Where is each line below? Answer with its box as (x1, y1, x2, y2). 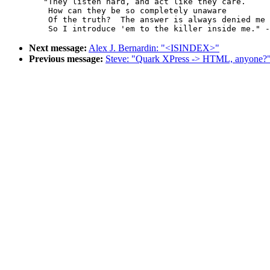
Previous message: (29, 54, 103, 64)
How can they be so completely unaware (5, 6, 43, 16)
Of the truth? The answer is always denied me (5, 15, 43, 25)
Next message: (29, 43, 87, 54)
